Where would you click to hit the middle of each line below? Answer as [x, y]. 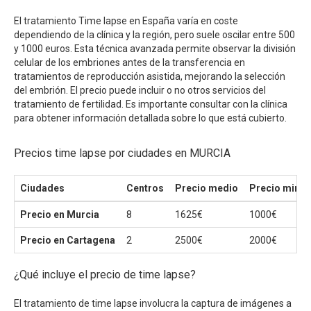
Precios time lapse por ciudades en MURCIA [122, 153]
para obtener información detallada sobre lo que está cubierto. [150, 118]
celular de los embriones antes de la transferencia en [129, 62]
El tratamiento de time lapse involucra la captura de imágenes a [153, 303]
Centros [145, 188]
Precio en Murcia [60, 214]
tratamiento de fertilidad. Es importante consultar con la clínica [151, 104]
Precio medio [207, 188]
